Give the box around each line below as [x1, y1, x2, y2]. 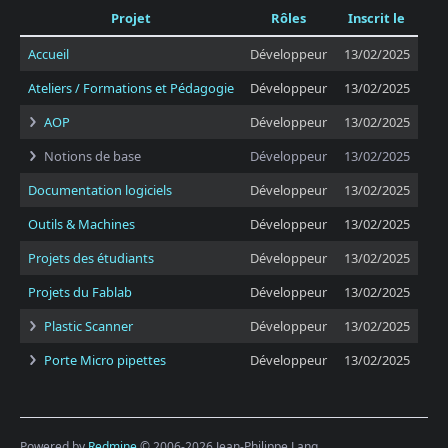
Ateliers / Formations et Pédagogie [28, 79, 234, 97]
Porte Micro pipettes [44, 351, 166, 369]
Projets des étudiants [28, 249, 154, 267]
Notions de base [44, 147, 141, 165]
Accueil [28, 45, 69, 63]
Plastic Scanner [44, 317, 133, 335]
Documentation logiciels [28, 181, 172, 199]
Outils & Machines [28, 215, 135, 233]
